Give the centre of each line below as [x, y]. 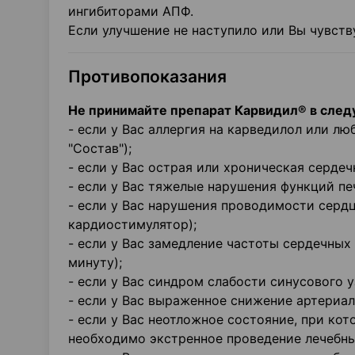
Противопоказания [149, 76]
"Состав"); [100, 148]
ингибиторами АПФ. [131, 11]
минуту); [95, 262]
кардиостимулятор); [132, 224]
